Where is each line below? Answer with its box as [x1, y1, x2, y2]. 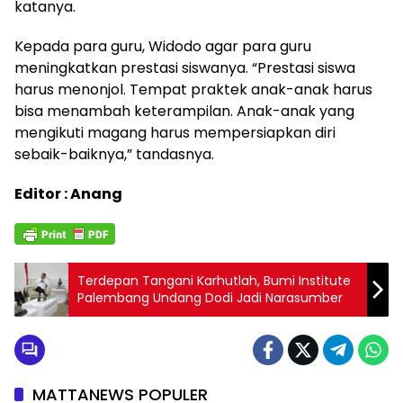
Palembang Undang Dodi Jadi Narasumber [77, 289, 343, 308]
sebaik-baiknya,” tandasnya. [14, 144, 214, 166]
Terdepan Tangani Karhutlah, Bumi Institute [77, 272, 351, 291]
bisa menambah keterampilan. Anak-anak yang [14, 101, 354, 122]
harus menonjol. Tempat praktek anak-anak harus [14, 79, 372, 101]
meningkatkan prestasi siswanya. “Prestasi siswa [14, 58, 355, 79]
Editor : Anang [14, 184, 122, 205]
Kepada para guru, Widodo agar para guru [14, 36, 311, 58]
